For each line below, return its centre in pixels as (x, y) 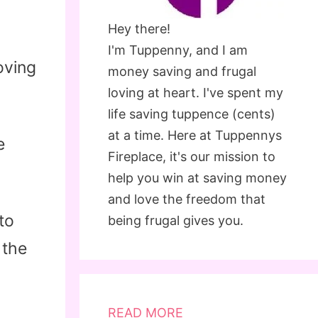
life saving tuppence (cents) (192, 114)
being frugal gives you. (176, 220)
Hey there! (139, 29)
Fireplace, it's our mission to (192, 157)
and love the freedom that (187, 199)
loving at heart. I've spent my (196, 93)
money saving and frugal (182, 71)
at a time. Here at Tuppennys (195, 135)
